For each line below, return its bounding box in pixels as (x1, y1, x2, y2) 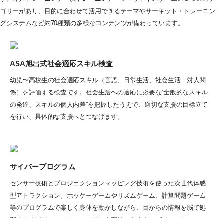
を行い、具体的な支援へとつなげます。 (10, 112, 124, 120)
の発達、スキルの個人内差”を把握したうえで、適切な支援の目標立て (10, 100, 208, 108)
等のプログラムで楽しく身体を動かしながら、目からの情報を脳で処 (10, 203, 206, 211)
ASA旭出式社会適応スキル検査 (10, 59, 113, 68)
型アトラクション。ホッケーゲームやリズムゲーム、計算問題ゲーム (10, 191, 206, 199)
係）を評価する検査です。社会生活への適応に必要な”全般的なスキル (10, 88, 208, 96)
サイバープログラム (10, 162, 75, 171)
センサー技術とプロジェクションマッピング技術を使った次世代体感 (10, 179, 206, 187)
